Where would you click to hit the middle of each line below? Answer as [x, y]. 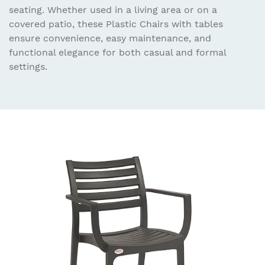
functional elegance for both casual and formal [117, 52]
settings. [28, 66]
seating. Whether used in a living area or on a [113, 9]
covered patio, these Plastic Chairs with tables [116, 24]
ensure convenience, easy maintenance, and [110, 38]
